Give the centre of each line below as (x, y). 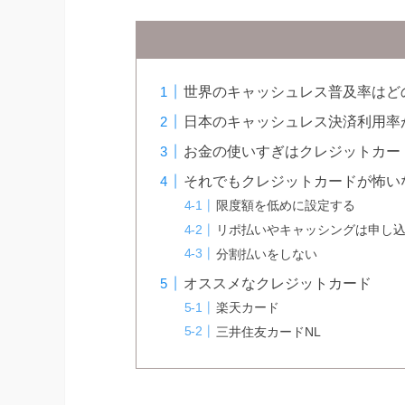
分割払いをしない (267, 254)
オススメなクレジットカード (278, 283)
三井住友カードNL (269, 331)
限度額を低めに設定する (286, 206)
